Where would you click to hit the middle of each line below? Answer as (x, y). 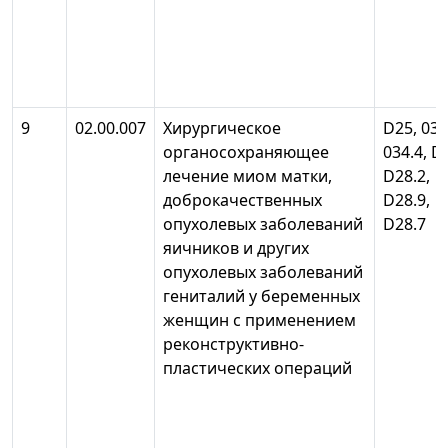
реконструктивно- (233, 344)
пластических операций (261, 368)
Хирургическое (222, 128)
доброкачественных (242, 200)
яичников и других (236, 248)
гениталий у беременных (261, 296)
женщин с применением (259, 320)
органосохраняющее (246, 152)
